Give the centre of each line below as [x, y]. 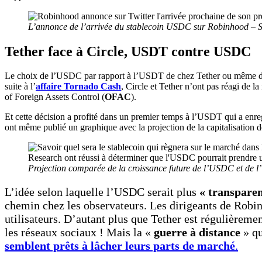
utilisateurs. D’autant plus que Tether [93, 219]
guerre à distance [197, 232]
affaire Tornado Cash [78, 87]
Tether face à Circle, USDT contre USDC [128, 51]
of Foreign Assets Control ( [55, 97]
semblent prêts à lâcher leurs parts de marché [120, 246]
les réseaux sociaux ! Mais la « [79, 232]
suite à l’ [20, 87]
